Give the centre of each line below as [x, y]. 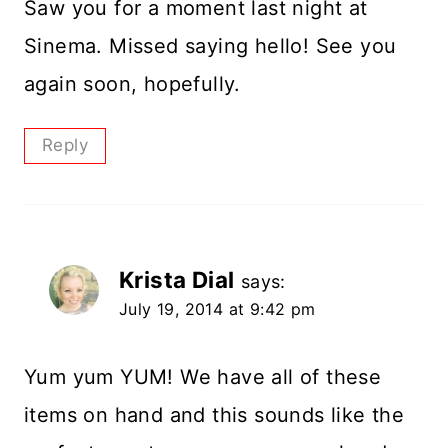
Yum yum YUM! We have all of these [203, 376]
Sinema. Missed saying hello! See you [210, 46]
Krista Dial [177, 279]
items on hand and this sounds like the [214, 414]
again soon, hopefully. [132, 84]
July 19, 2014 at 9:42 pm [217, 308]
